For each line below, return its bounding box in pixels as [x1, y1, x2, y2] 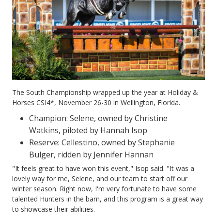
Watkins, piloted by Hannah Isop [29, 124, 147, 136]
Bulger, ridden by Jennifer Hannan [29, 149, 154, 160]
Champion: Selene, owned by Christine [29, 112, 168, 124]
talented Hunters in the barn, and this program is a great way [12, 194, 203, 203]
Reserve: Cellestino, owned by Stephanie [29, 137, 175, 148]
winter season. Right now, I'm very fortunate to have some [12, 184, 197, 193]
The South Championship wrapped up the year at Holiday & [12, 87, 198, 97]
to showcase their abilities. [12, 204, 95, 214]
